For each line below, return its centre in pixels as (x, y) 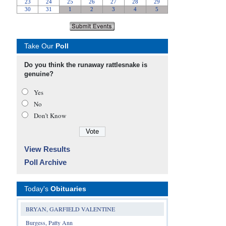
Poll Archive (45, 162)
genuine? (39, 74)
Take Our (40, 46)
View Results (47, 149)
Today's (37, 188)
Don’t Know (50, 115)
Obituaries (68, 188)
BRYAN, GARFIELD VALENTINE (70, 209)
